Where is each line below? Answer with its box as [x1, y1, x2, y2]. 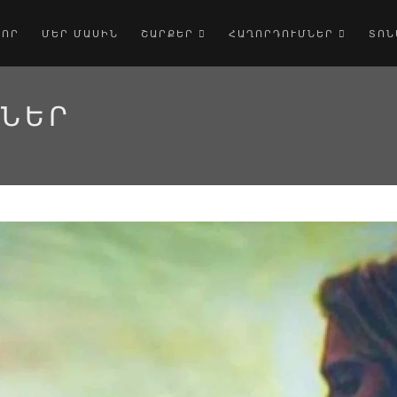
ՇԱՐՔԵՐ [141, 27, 199, 40]
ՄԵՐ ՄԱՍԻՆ [42, 27, 120, 40]
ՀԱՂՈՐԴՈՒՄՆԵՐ [229, 27, 339, 40]
